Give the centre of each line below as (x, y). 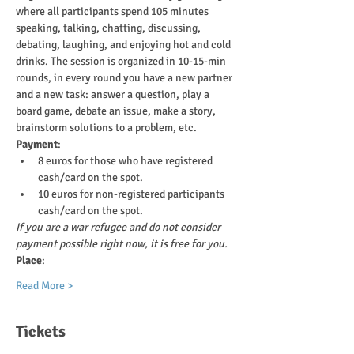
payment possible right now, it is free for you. (122, 244)
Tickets (41, 331)
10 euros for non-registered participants (132, 194)
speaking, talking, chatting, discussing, (109, 28)
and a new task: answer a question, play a (114, 94)
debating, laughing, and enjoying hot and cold (124, 45)
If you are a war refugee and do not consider (119, 227)
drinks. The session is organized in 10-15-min (122, 61)
